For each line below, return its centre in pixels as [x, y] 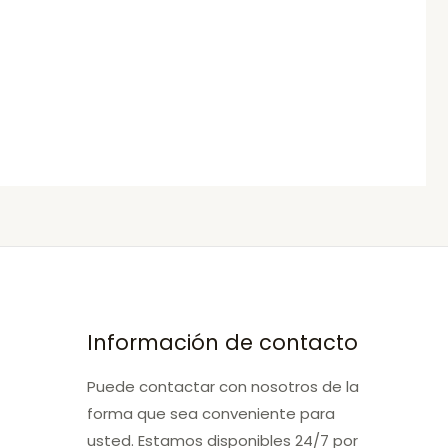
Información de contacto [223, 342]
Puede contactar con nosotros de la [223, 386]
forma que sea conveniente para [211, 413]
